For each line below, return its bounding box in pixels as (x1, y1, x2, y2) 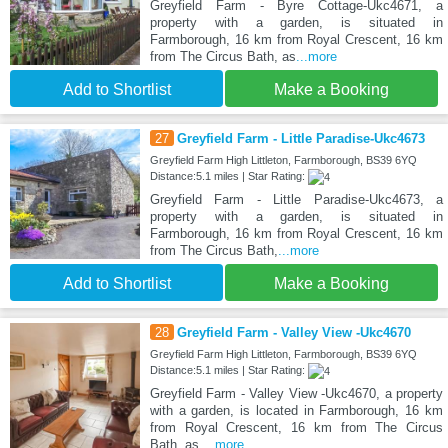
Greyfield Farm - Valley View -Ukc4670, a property (149, 385, 443, 401)
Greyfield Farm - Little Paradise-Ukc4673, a (149, 191, 443, 207)
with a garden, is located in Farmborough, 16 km (149, 402, 443, 418)
